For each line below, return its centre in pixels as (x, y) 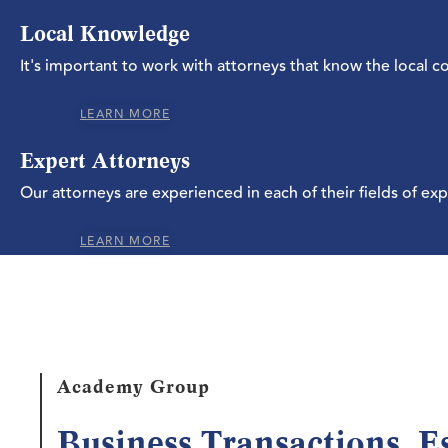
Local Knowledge (105, 34)
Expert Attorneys (105, 161)
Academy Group (133, 387)
